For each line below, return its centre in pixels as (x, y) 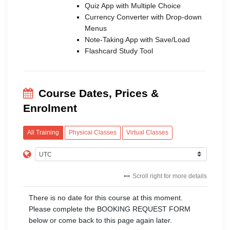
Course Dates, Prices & (99, 93)
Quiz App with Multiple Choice (133, 5)
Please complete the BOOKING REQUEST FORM (109, 209)
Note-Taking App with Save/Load (137, 39)
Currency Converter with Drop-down (143, 17)
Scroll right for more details (170, 176)
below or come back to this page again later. (100, 221)
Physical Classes (93, 133)
